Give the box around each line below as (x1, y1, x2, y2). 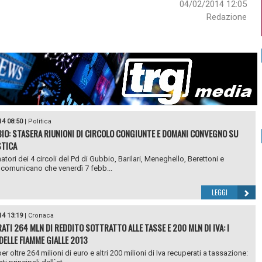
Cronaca (27, 212, 54, 219)
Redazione (206, 12, 247, 22)
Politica (27, 118, 51, 125)
